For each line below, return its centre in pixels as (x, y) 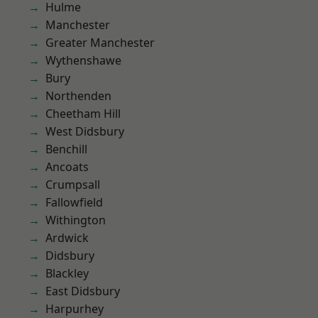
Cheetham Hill (83, 114)
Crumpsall (73, 185)
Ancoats (67, 167)
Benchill (66, 149)
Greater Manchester (100, 43)
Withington (76, 220)
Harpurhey (75, 309)
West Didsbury (85, 131)
